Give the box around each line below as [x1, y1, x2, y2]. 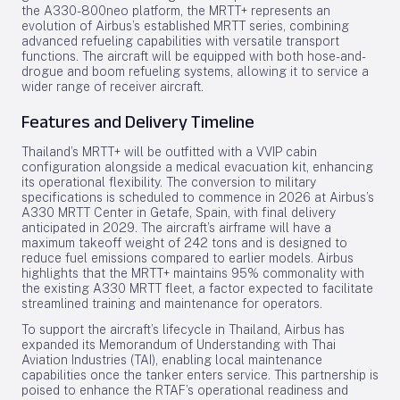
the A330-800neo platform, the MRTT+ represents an [21, 4, 330, 18]
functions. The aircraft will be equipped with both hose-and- [21, 49, 366, 63]
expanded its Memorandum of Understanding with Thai [21, 337, 336, 352]
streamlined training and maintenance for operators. [21, 296, 322, 311]
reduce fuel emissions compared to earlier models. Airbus [21, 251, 354, 265]
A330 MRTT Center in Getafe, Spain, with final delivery [21, 205, 336, 220]
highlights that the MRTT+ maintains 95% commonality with [21, 266, 364, 280]
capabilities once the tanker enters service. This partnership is [21, 368, 379, 382]
